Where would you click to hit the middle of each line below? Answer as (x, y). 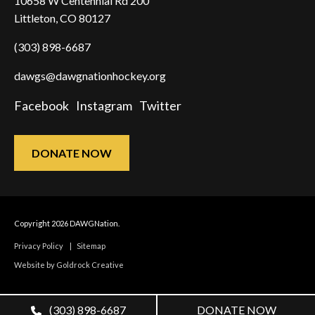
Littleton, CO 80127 (62, 18)
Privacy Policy (39, 246)
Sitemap (91, 246)
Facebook (41, 105)
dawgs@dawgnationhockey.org (90, 76)
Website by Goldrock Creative (69, 265)
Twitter (160, 105)
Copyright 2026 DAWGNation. (67, 223)
